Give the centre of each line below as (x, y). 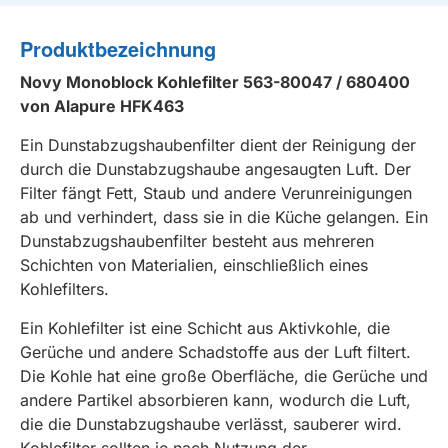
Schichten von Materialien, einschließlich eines (194, 264)
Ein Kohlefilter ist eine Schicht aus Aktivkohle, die (205, 327)
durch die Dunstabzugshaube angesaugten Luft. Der (215, 168)
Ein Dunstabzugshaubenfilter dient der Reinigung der (218, 144)
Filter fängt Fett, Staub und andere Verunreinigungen (216, 192)
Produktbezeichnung (118, 48)
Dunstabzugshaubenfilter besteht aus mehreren (197, 240)
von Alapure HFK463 (102, 105)
